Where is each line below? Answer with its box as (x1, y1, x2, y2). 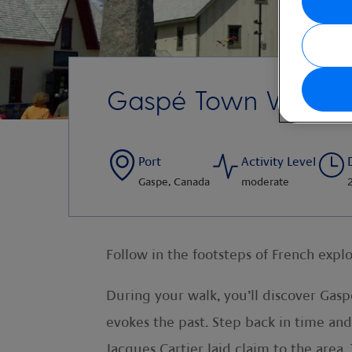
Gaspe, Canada (138, 176, 210, 189)
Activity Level (241, 155, 316, 169)
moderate (241, 176, 289, 189)
